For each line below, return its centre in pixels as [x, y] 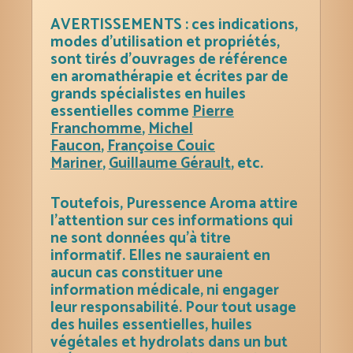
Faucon [76, 146]
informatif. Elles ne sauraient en [161, 255]
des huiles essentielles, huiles [152, 325]
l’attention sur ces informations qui [172, 221]
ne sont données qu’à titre [141, 238]
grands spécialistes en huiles [149, 94]
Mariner [77, 163]
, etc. [247, 163]
